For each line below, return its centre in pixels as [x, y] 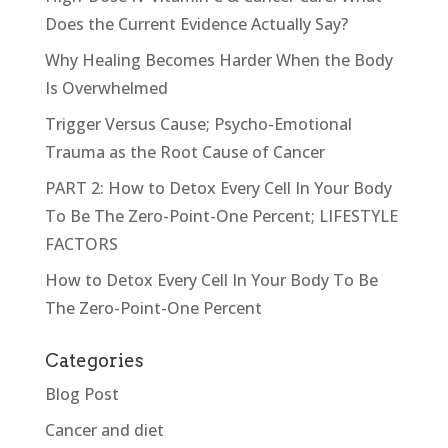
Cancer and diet [104, 429]
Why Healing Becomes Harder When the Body [218, 59]
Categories [94, 360]
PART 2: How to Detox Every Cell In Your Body [218, 187]
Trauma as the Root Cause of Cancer [184, 151]
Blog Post [81, 393]
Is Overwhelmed [106, 87]
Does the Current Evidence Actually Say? [196, 23]
